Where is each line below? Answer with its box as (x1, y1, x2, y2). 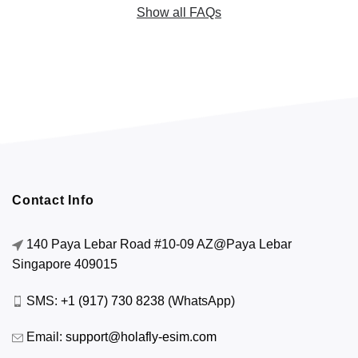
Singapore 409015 (12, 257, 117, 271)
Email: (23, 330, 66, 344)
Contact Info (12, 193, 94, 208)
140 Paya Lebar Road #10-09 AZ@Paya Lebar (23, 237, 292, 251)
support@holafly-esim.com (66, 330, 217, 344)
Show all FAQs (137, 5, 221, 19)
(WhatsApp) (165, 293, 235, 308)
